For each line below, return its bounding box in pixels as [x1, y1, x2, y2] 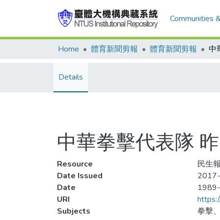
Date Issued [57, 170, 103, 181]
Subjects [57, 206, 90, 217]
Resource [57, 159, 93, 169]
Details [58, 72, 83, 82]
